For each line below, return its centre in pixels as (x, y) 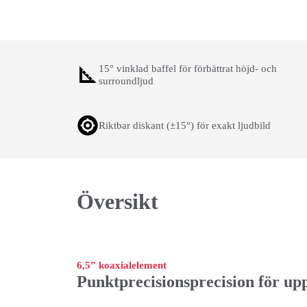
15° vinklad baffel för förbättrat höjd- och (188, 69)
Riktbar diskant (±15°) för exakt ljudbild (185, 125)
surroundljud (126, 81)
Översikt (118, 201)
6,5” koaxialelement (122, 265)
